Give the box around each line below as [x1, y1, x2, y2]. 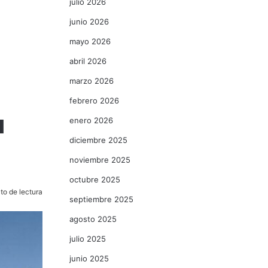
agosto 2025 [69, 214, 117, 224]
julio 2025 [69, 234, 106, 243]
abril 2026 [69, 56, 106, 66]
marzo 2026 [69, 76, 114, 86]
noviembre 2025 [69, 155, 130, 165]
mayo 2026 [69, 36, 111, 46]
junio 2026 [69, 17, 109, 26]
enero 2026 [69, 115, 113, 125]
